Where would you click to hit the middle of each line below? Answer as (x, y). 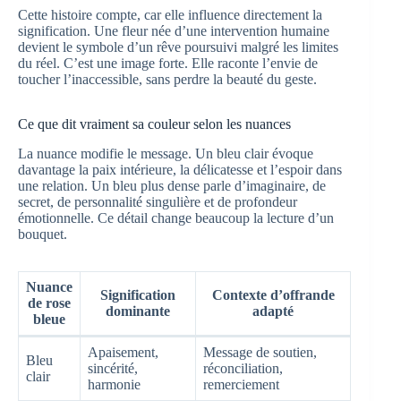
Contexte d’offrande (273, 295)
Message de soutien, (260, 353)
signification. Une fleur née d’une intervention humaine (174, 31)
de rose (49, 303)
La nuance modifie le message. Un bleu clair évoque (166, 154)
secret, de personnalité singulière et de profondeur (158, 202)
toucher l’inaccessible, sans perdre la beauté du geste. (167, 80)
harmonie (114, 385)
